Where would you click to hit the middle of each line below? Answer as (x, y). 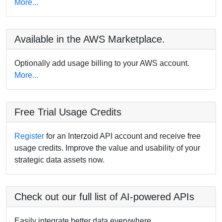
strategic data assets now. (59, 160)
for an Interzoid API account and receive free (122, 136)
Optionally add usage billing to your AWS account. (102, 63)
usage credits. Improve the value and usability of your (107, 148)
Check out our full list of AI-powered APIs (104, 196)
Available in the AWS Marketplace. (90, 39)
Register (29, 136)
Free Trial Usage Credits (68, 112)
